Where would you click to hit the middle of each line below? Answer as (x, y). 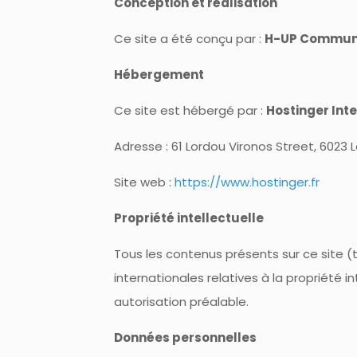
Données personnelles (185, 337)
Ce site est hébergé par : (190, 110)
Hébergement (159, 75)
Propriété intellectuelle (188, 218)
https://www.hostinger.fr (247, 182)
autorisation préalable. (181, 302)
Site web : (144, 182)
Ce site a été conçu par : (189, 39)
